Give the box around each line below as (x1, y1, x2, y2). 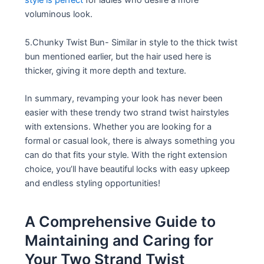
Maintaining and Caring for (25, 232, 214, 250)
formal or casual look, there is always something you (25, 135, 235, 146)
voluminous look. (25, 9, 93, 20)
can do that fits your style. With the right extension (25, 149, 228, 160)
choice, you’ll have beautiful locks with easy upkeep (25, 163, 230, 174)
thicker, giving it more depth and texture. (25, 65, 187, 76)
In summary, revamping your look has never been (25, 93, 223, 104)
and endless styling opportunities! (25, 177, 161, 189)
